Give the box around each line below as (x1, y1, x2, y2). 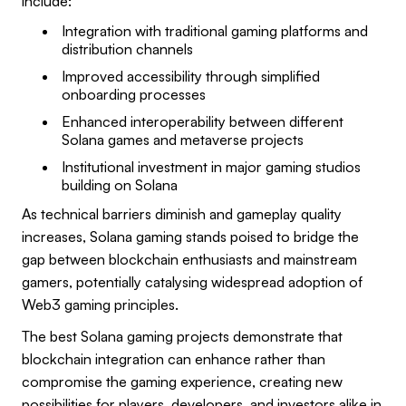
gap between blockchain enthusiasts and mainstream (22, 249, 357, 268)
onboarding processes (62, 84, 206, 103)
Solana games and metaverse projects (62, 130, 304, 149)
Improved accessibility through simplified (62, 66, 320, 85)
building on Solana (62, 175, 178, 194)
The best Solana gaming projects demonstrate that (22, 326, 343, 345)
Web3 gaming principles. (22, 295, 179, 314)
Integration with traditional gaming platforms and (62, 21, 368, 40)
